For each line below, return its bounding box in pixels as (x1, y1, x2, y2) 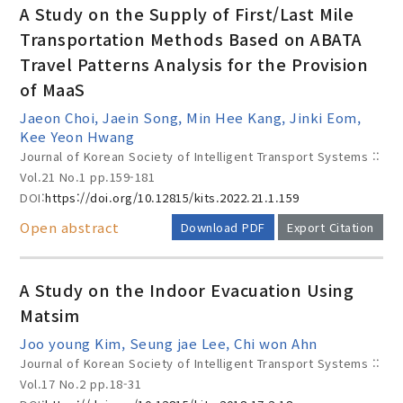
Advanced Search (205, 279, 308, 297)
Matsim (20, 303, 80, 327)
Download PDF (180, 219, 265, 236)
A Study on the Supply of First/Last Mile (20, 2, 354, 25)
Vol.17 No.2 (20, 375, 91, 392)
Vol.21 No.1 (20, 168, 91, 185)
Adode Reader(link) (132, 319, 263, 337)
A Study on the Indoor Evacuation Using (20, 278, 354, 301)
